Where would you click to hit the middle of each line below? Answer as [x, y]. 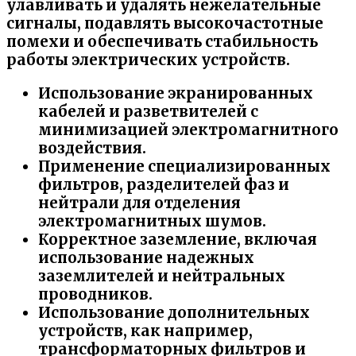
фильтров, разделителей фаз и [164, 185]
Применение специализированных [184, 167]
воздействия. [92, 149]
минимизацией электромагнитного [188, 130]
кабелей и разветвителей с [148, 112]
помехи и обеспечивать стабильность [162, 42]
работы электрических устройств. [148, 60]
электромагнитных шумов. [152, 222]
